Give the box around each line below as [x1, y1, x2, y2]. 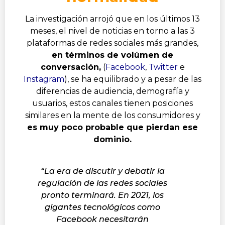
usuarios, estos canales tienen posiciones [32, 98, 193, 108]
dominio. [93, 134, 132, 144]
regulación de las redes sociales [38, 178, 167, 188]
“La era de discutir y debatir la [40, 166, 165, 176]
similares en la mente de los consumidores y [25, 110, 200, 120]
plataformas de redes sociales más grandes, [27, 38, 198, 48]
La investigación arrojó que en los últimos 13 [25, 14, 200, 24]
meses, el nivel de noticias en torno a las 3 [30, 26, 195, 36]
